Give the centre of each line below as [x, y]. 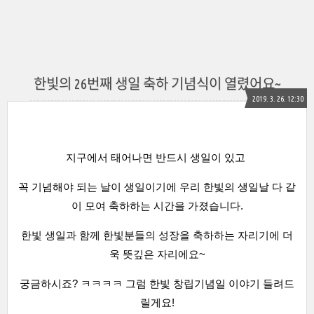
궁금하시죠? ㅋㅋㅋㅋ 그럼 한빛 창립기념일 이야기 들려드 [157, 284]
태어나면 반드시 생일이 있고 [178, 157]
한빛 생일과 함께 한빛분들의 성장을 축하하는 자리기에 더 [157, 235]
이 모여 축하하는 [111, 206]
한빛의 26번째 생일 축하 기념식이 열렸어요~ [157, 84]
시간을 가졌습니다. [197, 206]
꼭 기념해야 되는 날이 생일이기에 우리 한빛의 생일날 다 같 [157, 187]
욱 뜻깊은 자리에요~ [157, 254]
